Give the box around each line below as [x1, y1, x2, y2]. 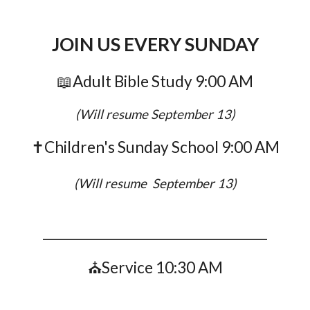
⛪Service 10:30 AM [87, 258, 223, 277]
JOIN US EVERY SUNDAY [51, 33, 259, 55]
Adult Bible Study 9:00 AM [73, 72, 253, 91]
